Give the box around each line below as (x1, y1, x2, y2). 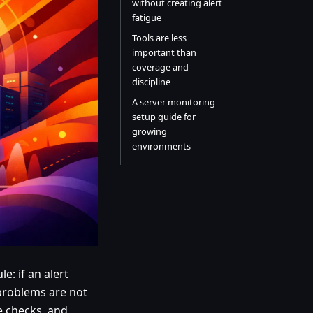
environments (131, 140, 191, 152)
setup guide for (131, 110, 196, 123)
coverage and (131, 61, 189, 73)
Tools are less (131, 31, 187, 44)
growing (131, 125, 167, 138)
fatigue (131, 11, 161, 24)
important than (131, 46, 196, 59)
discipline (131, 75, 170, 88)
